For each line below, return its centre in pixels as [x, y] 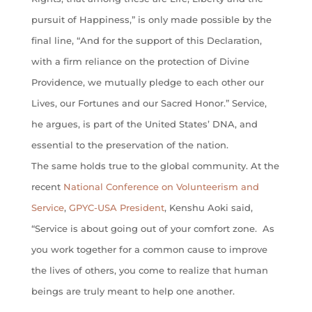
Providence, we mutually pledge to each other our [147, 83]
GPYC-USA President [116, 208]
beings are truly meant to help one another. [133, 291]
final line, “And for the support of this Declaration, [146, 41]
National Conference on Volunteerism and [161, 187]
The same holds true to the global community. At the [155, 166]
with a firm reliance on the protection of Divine [140, 62]
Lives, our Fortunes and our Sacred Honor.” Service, [149, 103]
